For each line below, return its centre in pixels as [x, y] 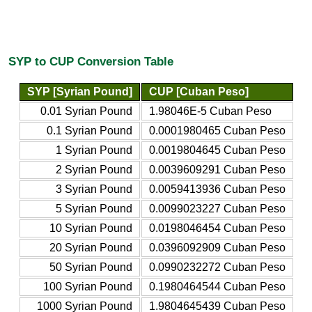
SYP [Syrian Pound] [79, 91]
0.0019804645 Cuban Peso [217, 150]
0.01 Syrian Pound [86, 111]
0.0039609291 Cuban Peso [217, 169]
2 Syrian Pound [94, 169]
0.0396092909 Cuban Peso [217, 247]
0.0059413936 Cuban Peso [217, 189]
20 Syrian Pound [91, 247]
